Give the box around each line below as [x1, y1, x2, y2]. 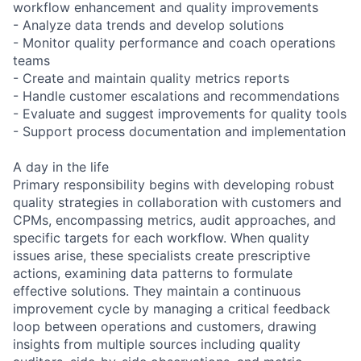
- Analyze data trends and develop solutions [13, 16, 284, 33]
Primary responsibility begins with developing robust [13, 176, 334, 193]
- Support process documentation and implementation [13, 122, 346, 139]
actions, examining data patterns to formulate [13, 264, 293, 281]
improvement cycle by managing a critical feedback [13, 300, 330, 317]
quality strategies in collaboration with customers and [13, 193, 342, 210]
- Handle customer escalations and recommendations [13, 87, 339, 104]
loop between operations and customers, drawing [13, 317, 317, 334]
